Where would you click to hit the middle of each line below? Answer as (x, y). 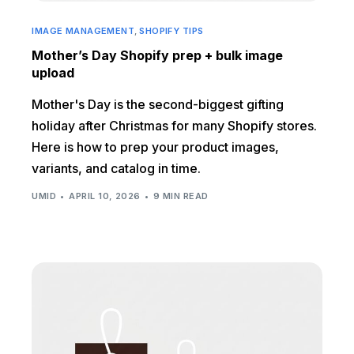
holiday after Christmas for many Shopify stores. (175, 125)
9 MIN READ (181, 196)
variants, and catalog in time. (117, 168)
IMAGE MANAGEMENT (83, 30)
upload (53, 72)
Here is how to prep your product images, (156, 147)
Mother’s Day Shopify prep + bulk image (158, 55)
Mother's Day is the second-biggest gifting (158, 104)
